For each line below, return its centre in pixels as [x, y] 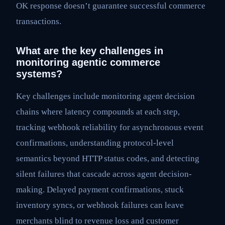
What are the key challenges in [90, 51]
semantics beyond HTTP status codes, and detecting [108, 159]
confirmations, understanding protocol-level [95, 143]
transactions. [39, 22]
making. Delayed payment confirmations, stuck [100, 190]
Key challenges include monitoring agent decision [105, 96]
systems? [39, 74]
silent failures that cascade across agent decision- [104, 174]
